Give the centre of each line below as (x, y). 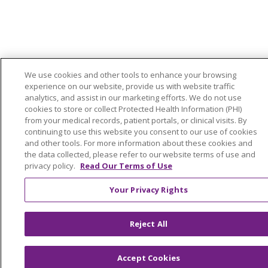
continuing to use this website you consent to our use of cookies (141, 132)
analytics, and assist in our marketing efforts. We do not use (133, 98)
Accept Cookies (149, 258)
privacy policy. (51, 166)
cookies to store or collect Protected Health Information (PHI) (133, 109)
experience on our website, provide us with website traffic (129, 86)
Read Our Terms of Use (126, 166)
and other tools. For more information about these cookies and (138, 143)
